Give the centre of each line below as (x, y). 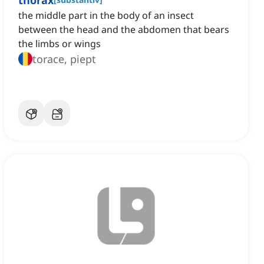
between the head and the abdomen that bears (124, 30)
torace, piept (64, 59)
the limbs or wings (60, 44)
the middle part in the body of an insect (106, 16)
